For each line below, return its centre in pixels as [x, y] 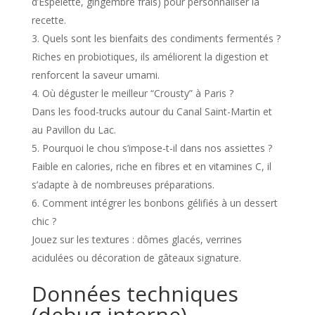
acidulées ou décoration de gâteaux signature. [136, 257]
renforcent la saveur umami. [95, 75]
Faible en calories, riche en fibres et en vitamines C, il [151, 166]
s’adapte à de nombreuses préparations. [123, 184]
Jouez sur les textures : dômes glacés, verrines [136, 239]
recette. [49, 20]
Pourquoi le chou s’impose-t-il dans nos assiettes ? [157, 148]
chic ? [44, 221]
